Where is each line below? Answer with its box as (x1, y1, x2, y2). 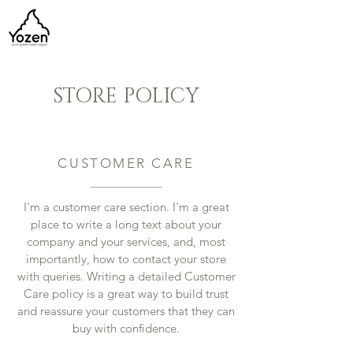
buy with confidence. (72, 321, 180, 336)
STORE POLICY (52, 83, 199, 110)
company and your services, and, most (27, 234, 225, 249)
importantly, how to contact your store (26, 251, 226, 266)
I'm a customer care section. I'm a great (23, 199, 229, 214)
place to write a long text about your (31, 217, 221, 232)
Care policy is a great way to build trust (24, 286, 229, 301)
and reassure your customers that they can (17, 303, 235, 318)
